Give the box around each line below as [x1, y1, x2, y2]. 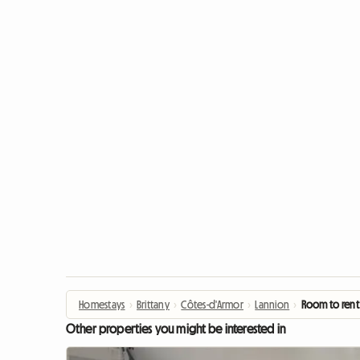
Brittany [136, 299, 170, 311]
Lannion [255, 299, 290, 311]
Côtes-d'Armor [181, 299, 243, 311]
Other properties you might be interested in [66, 322, 285, 336]
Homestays [79, 299, 125, 311]
